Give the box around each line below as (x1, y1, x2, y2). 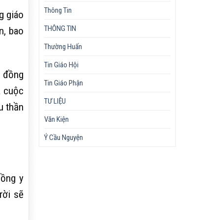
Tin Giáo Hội (44, 60, 79, 69)
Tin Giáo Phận (44, 78, 83, 87)
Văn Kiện (44, 114, 69, 124)
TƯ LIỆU (44, 96, 66, 106)
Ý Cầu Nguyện (44, 133, 83, 142)
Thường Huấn (44, 42, 82, 51)
